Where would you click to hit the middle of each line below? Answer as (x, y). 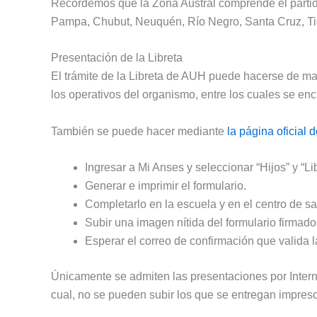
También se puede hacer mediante (139, 131)
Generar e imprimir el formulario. (166, 186)
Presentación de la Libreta (117, 58)
